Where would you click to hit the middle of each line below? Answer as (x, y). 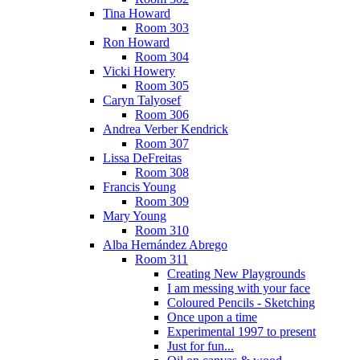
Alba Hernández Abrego (165, 245)
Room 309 (162, 202)
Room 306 (162, 115)
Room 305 (162, 86)
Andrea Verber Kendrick (166, 129)
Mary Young (135, 216)
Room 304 (162, 57)
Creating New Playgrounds (236, 274)
